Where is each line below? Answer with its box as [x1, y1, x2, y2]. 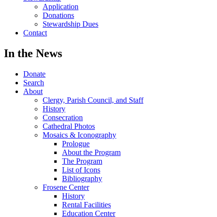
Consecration [43, 113, 83, 122]
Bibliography [62, 174, 102, 183]
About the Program [62, 148, 121, 156]
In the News [4, 46, 62, 60]
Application [43, 2, 78, 11]
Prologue [62, 139, 90, 148]
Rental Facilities [62, 200, 111, 209]
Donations [43, 11, 74, 19]
